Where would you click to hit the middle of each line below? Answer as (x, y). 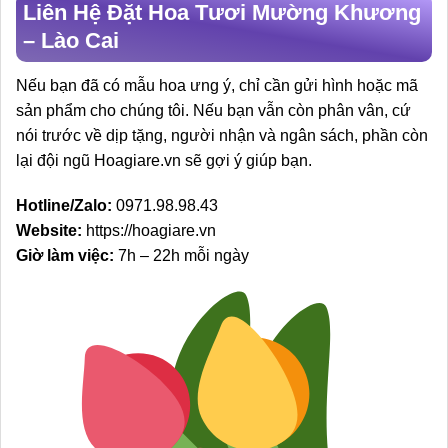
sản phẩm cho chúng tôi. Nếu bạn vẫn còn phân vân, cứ (213, 110)
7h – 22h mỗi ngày (181, 256)
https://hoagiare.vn (151, 231)
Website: (49, 231)
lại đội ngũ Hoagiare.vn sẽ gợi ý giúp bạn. (164, 160)
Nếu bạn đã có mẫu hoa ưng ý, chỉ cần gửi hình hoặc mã (217, 85)
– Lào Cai (71, 40)
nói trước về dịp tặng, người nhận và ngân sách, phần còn (222, 135)
